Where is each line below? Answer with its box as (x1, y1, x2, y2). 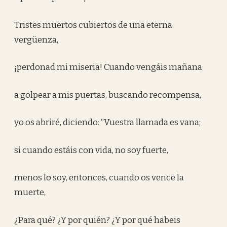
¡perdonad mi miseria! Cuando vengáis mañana (14, 62, 203, 72)
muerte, (14, 187, 46, 198)
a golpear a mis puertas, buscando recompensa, (14, 89, 202, 100)
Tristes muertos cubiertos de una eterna (14, 19, 173, 30)
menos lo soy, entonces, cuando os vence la (14, 172, 184, 183)
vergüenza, (14, 34, 59, 45)
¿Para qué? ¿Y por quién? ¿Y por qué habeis (14, 214, 181, 225)
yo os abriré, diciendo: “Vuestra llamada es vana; (14, 117, 201, 128)
